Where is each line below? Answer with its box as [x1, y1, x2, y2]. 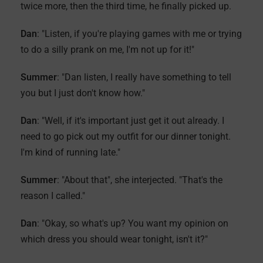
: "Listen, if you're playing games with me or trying [37, 28, 242, 39]
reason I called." [21, 190, 87, 201]
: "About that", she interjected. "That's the [57, 174, 222, 186]
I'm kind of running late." [21, 147, 123, 158]
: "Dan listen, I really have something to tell [57, 72, 231, 83]
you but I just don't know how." [21, 87, 147, 99]
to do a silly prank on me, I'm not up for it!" [21, 44, 197, 55]
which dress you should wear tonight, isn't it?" [21, 234, 210, 245]
